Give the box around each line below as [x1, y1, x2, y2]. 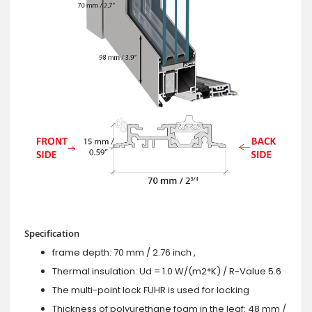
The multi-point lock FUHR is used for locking [52, 283, 249, 297]
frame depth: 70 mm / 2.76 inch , [52, 245, 196, 259]
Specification [24, 226, 79, 240]
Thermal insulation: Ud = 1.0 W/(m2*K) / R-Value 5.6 [52, 264, 281, 278]
